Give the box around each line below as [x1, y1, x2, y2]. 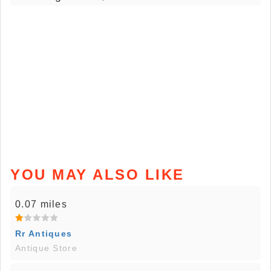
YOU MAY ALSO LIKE [10, 166, 184, 183]
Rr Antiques [15, 229, 73, 239]
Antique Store [15, 243, 77, 253]
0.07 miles [15, 199, 67, 210]
